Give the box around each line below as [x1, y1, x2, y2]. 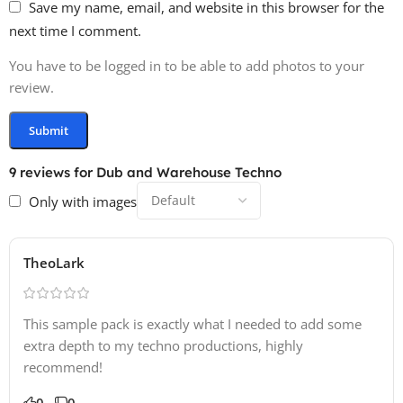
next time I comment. [9, 21, 141, 40]
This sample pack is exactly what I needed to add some [23, 314, 362, 333]
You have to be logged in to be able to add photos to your [9, 56, 364, 75]
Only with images [29, 192, 137, 210]
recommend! [23, 357, 103, 376]
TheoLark [23, 253, 85, 272]
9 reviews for [9, 163, 96, 181]
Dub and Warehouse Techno [96, 163, 282, 181]
